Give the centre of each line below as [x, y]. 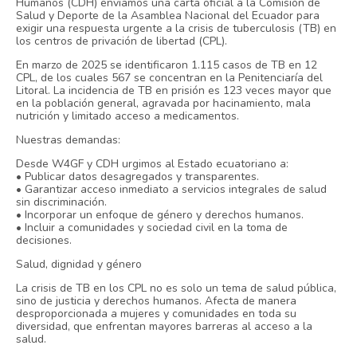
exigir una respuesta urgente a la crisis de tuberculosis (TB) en [177, 29]
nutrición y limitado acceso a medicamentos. [128, 116]
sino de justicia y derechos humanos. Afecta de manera [157, 301]
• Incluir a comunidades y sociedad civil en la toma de [152, 228]
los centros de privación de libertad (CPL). [122, 41]
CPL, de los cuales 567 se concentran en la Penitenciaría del [170, 78]
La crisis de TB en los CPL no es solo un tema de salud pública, [177, 288]
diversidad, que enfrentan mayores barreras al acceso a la [165, 327]
